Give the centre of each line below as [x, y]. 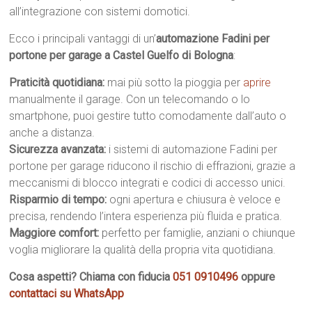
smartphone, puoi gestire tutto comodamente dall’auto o [148, 116]
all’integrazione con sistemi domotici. [100, 11]
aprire [257, 83]
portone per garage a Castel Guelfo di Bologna [122, 55]
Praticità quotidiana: [57, 83]
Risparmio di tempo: [58, 200]
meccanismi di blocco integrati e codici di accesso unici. [148, 183]
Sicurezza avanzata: [58, 149]
